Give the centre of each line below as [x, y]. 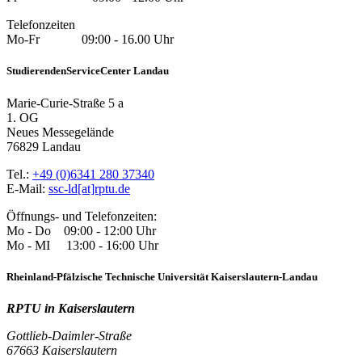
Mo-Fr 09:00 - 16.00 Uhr [90, 40]
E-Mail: [27, 188]
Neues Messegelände [60, 132]
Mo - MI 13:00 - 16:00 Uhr [82, 245]
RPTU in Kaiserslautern [71, 308]
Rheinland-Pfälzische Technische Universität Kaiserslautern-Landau [162, 276]
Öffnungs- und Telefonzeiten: [82, 216]
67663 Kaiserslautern [62, 350]
